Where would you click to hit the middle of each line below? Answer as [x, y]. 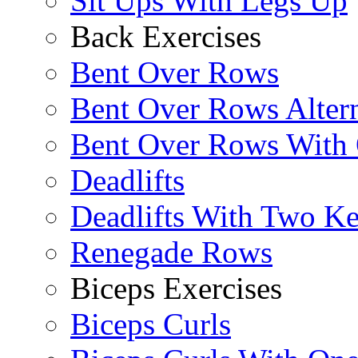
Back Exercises [166, 37]
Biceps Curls [151, 324]
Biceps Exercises [176, 288]
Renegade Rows [171, 253]
